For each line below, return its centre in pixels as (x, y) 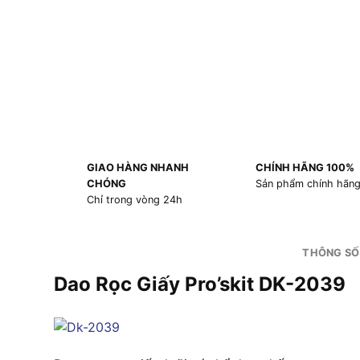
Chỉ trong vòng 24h (134, 200)
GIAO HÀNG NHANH (137, 168)
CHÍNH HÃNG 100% (305, 168)
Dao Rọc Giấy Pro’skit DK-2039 (200, 284)
